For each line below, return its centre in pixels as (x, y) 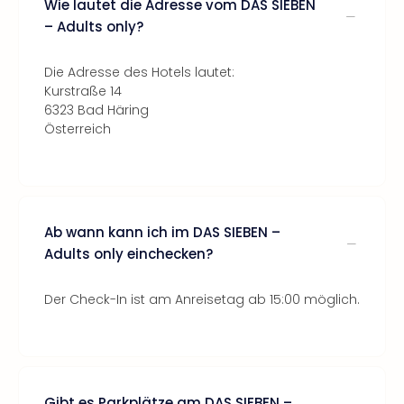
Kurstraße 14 (83, 91)
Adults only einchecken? (129, 254)
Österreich (78, 129)
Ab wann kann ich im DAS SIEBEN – (162, 232)
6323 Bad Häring (96, 110)
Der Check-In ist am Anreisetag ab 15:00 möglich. (202, 299)
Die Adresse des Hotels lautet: (139, 72)
